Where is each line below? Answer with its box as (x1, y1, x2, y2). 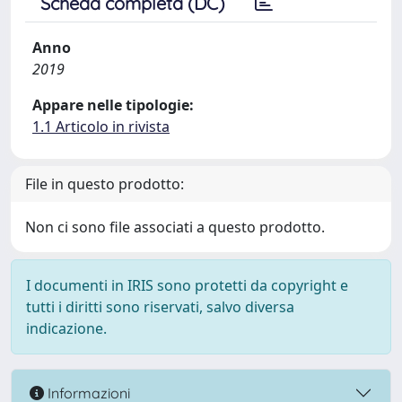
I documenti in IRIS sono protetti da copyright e (26, 275, 348, 295)
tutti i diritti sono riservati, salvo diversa (26, 297, 294, 317)
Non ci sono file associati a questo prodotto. (25, 217, 325, 237)
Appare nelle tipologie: (32, 95, 194, 115)
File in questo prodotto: (25, 174, 184, 194)
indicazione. (26, 319, 107, 338)
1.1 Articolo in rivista (32, 117, 170, 136)
